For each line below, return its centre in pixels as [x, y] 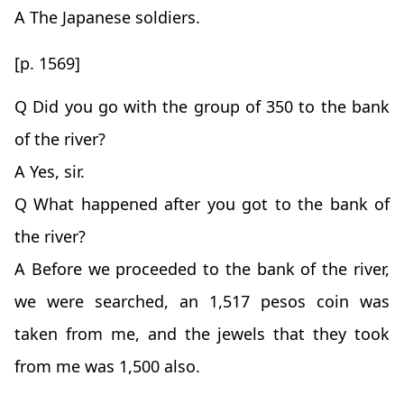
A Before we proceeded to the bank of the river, [202, 269]
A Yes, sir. [50, 172]
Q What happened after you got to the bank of [202, 204]
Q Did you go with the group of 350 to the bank [202, 107]
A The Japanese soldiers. [107, 18]
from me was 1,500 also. [107, 367]
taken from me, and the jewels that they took [202, 334]
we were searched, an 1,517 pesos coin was [202, 302]
